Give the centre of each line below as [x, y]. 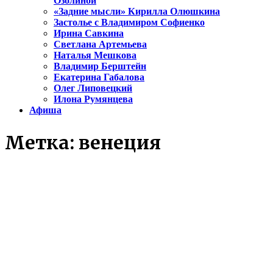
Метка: [42, 143]
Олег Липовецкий [93, 88]
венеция [120, 143]
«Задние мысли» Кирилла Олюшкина [137, 12]
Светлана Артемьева [100, 44]
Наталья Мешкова [95, 55]
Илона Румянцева [93, 99]
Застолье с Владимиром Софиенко [129, 23]
